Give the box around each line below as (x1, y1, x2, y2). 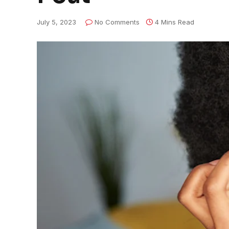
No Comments (95, 18, 140, 26)
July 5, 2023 (37, 18, 76, 26)
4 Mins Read (155, 18, 194, 26)
